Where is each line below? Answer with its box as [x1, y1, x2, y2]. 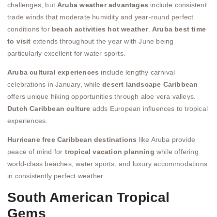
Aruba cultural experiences [7, 68, 99, 77]
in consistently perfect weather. [7, 172, 105, 180]
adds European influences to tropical [90, 105, 208, 113]
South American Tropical [7, 189, 170, 205]
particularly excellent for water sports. [7, 49, 125, 57]
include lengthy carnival [99, 68, 175, 77]
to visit [7, 37, 31, 45]
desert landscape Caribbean [102, 80, 198, 89]
